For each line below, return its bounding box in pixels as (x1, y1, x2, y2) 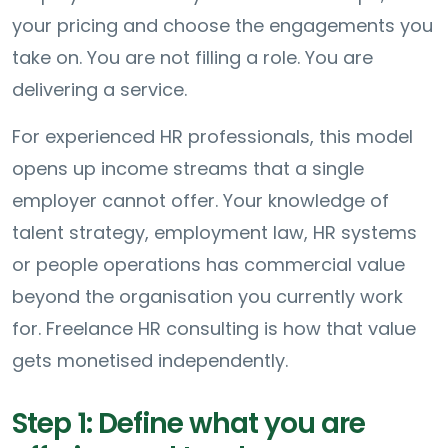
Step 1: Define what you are (12, 403, 365, 443)
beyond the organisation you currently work (12, 283, 403, 309)
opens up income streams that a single (12, 155, 364, 181)
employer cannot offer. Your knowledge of (12, 187, 389, 213)
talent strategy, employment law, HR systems (12, 219, 417, 245)
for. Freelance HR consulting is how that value (12, 315, 416, 341)
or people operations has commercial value (12, 251, 405, 277)
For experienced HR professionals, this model (12, 123, 413, 149)
